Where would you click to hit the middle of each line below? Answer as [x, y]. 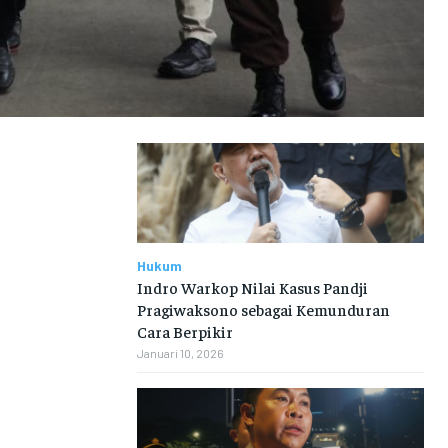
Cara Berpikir [184, 331]
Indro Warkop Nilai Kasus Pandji [252, 287]
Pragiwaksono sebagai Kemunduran [263, 309]
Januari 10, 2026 [180, 353]
